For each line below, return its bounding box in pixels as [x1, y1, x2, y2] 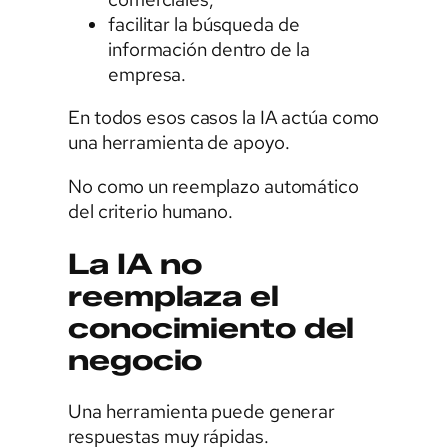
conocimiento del [68, 310, 355, 345]
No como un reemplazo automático [68, 173, 359, 199]
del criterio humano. [68, 198, 233, 224]
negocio [68, 342, 203, 377]
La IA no [68, 246, 203, 281]
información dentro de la [108, 36, 310, 62]
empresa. [108, 61, 187, 87]
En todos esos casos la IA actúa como [68, 105, 380, 131]
